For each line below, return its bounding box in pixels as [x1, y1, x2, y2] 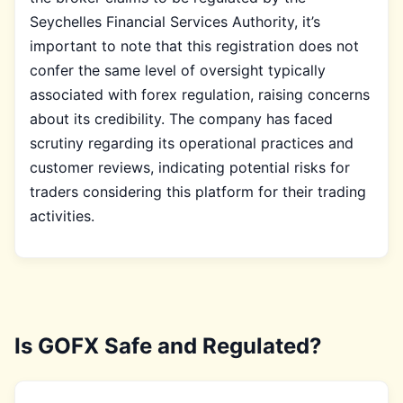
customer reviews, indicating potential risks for [30, 157, 350, 176]
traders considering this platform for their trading [30, 182, 366, 201]
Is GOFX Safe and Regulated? [14, 332, 322, 359]
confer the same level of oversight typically [30, 60, 326, 79]
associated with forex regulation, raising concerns [30, 85, 370, 103]
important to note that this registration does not [30, 36, 359, 55]
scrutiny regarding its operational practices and [30, 133, 354, 152]
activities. [30, 206, 94, 225]
